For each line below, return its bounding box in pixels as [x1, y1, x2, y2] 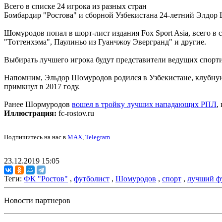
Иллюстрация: [4, 109, 56, 118]
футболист [74, 174, 110, 183]
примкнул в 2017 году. [4, 82, 80, 91]
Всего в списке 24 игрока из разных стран [4, 2, 147, 11]
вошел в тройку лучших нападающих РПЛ [72, 100, 217, 109]
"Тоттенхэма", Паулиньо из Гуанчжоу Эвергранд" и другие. [4, 38, 206, 47]
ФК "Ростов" [24, 174, 68, 183]
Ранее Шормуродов [4, 100, 72, 109]
